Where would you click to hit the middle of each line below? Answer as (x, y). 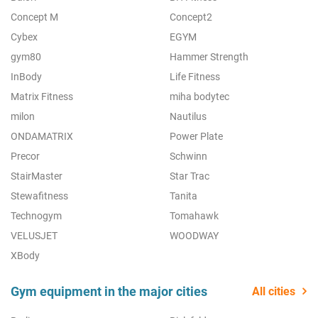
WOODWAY (194, 235)
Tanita (183, 196)
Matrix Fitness (42, 96)
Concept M (34, 17)
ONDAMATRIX (42, 136)
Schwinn (188, 156)
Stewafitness (39, 196)
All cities (274, 291)
